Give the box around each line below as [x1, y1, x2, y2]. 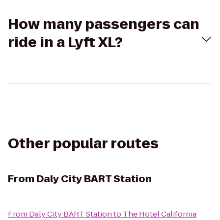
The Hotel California [123, 209, 196, 219]
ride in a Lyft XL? [8, 33, 123, 52]
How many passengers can [8, 15, 199, 34]
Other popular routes [8, 134, 159, 153]
